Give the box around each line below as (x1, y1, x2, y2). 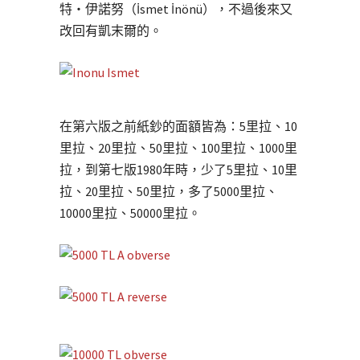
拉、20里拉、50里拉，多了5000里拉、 (59, 182, 278, 199)
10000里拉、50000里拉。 (59, 204, 201, 221)
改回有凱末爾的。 (59, 22, 162, 39)
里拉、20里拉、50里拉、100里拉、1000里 (59, 139, 297, 156)
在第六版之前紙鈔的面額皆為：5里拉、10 (59, 117, 297, 134)
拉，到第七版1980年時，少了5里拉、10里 (59, 161, 297, 178)
